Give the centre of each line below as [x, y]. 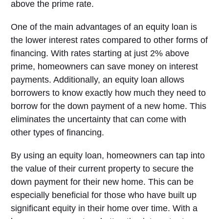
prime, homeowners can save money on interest [105, 66]
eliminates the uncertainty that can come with [99, 119]
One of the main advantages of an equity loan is [104, 27]
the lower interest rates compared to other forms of [109, 40]
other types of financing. [58, 132]
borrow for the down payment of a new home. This [109, 106]
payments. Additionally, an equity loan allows [98, 80]
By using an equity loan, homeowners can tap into [108, 155]
